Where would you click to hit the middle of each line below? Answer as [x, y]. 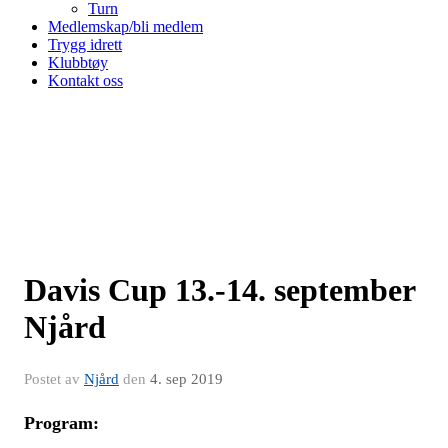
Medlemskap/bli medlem [125, 26]
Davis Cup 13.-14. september [219, 290]
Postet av [54, 379]
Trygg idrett [85, 44]
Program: [61, 423]
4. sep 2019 [186, 379]
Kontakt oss [85, 80]
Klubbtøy [78, 62]
